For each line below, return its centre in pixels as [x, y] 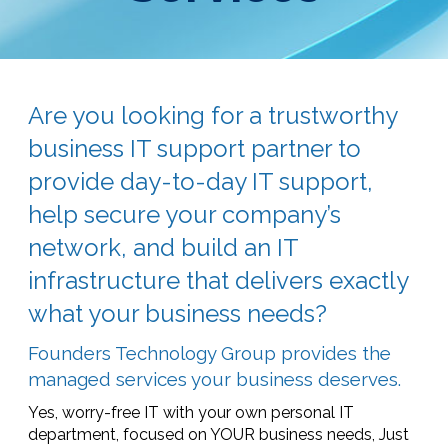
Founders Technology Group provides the [209, 353]
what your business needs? [177, 313]
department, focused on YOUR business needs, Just [218, 434]
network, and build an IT [163, 247]
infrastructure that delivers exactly [218, 280]
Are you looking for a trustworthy [212, 115]
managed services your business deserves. [214, 379]
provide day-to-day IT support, [200, 181]
